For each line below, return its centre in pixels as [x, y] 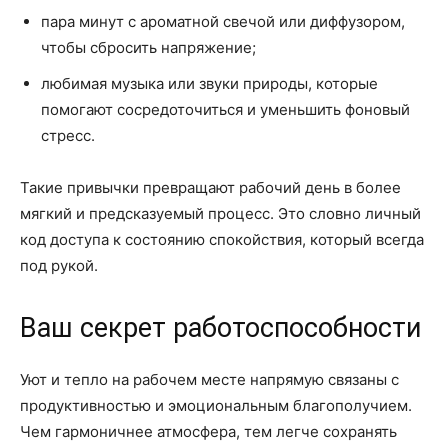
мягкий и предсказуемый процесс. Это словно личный [220, 213]
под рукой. [59, 265]
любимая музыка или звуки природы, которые [209, 83]
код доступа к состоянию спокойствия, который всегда [222, 239]
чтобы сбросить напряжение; [148, 47]
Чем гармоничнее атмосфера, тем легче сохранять [208, 431]
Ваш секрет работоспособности [220, 327]
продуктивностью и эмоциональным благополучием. [216, 405]
